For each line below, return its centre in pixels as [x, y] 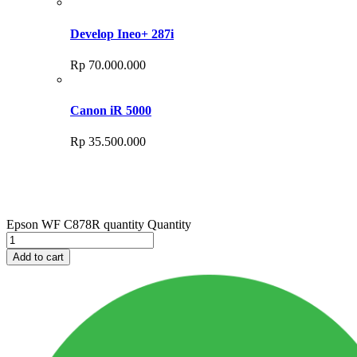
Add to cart [38, 257]
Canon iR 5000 [111, 111]
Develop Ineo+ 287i [122, 33]
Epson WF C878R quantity [75, 225]
